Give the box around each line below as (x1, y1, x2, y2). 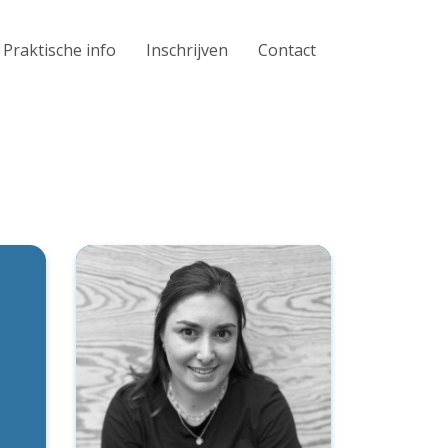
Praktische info (3, 39, 116, 61)
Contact (258, 39, 316, 61)
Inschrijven (146, 39, 228, 61)
